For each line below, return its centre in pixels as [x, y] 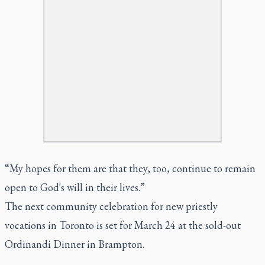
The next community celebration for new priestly [111, 206]
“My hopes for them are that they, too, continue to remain [130, 168]
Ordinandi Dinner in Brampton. [75, 244]
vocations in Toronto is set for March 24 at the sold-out [123, 225]
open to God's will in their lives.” [75, 187]
